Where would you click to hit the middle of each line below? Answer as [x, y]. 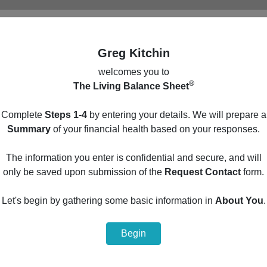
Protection [40, 171]
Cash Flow [41, 200]
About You [239, 201]
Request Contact [203, 172]
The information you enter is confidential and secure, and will [133, 158]
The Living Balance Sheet [131, 86]
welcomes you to [133, 72]
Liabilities [39, 257]
